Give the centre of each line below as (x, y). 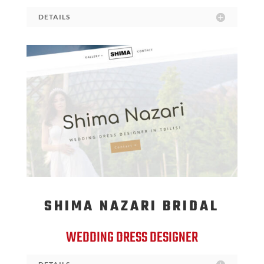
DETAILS (54, 16)
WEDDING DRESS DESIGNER (132, 237)
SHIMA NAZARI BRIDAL (132, 206)
